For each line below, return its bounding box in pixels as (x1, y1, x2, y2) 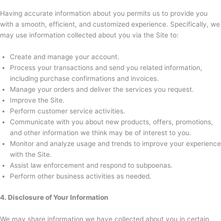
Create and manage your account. (10, 53, 119, 61)
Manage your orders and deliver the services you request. (10, 85, 194, 94)
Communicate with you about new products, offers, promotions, (10, 118, 213, 126)
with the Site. (10, 150, 52, 159)
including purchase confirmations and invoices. (10, 74, 159, 83)
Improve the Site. (10, 96, 65, 105)
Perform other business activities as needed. (10, 172, 151, 181)
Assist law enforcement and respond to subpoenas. (10, 161, 173, 170)
